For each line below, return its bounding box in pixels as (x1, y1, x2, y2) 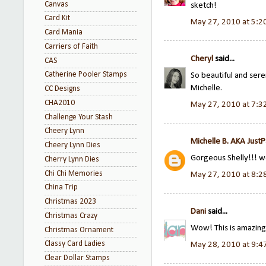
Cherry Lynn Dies (45, 155, 99, 163)
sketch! (191, 1, 217, 10)
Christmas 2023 (45, 198, 96, 205)
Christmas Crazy (45, 211, 97, 220)
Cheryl (191, 55, 213, 64)
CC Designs (45, 85, 80, 93)
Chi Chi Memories (45, 169, 103, 178)
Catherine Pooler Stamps (45, 71, 127, 79)
